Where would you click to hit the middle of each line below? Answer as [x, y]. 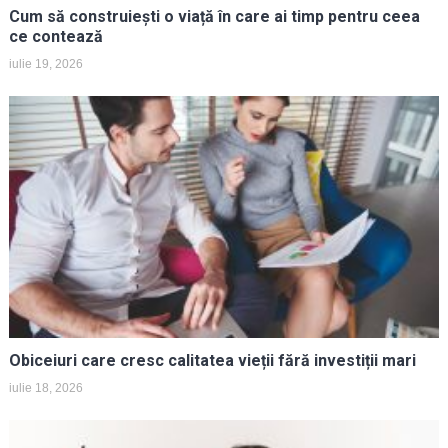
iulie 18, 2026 [45, 387]
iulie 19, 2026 [45, 63]
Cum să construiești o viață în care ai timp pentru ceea [214, 16]
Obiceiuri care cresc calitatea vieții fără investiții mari [212, 360]
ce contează [55, 36]
